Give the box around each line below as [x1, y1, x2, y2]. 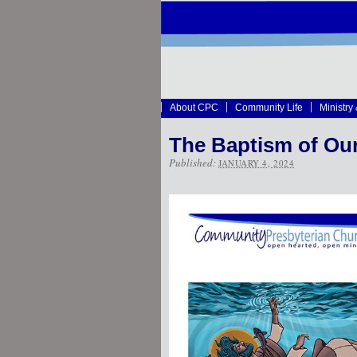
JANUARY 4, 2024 [218, 157, 295, 169]
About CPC [170, 102, 218, 112]
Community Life [235, 102, 303, 112]
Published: [169, 155, 218, 170]
